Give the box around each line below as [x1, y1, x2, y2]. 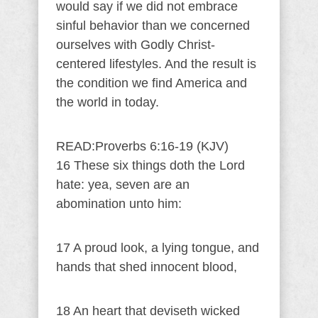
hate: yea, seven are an [56, 177, 190, 192]
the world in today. [56, 95, 159, 109]
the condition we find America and [56, 76, 247, 90]
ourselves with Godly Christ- [56, 38, 215, 52]
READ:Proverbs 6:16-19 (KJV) [56, 139, 229, 153]
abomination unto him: [56, 197, 182, 211]
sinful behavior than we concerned [56, 18, 250, 33]
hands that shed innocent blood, [56, 260, 237, 274]
